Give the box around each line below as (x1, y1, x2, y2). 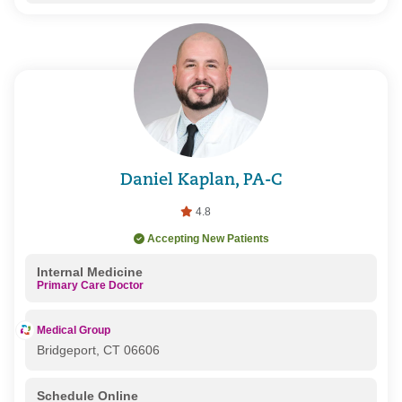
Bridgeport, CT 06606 (36, 343, 160, 358)
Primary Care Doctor (36, 279, 144, 293)
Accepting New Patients (146, 232, 269, 246)
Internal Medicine (36, 265, 143, 280)
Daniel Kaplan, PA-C (120, 171, 282, 189)
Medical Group (36, 324, 110, 337)
